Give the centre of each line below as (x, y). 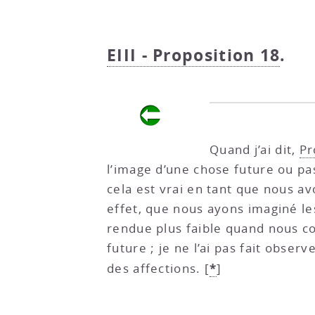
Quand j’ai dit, (255, 150)
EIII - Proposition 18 (194, 56)
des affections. (154, 269)
